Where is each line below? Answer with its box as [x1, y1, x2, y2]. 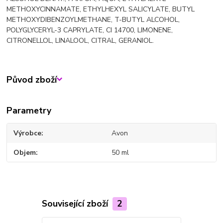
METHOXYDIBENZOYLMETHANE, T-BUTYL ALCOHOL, [6, 15, 180, 25]
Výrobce [13, 128, 42, 138]
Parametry [6, 105, 52, 117]
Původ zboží [6, 73, 57, 86]
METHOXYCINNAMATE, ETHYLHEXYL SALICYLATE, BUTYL [6, 4, 195, 14]
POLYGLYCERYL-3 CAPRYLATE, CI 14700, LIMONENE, [6, 25, 173, 35]
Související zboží [41, 198, 111, 210]
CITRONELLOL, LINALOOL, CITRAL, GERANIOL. [6, 36, 154, 46]
